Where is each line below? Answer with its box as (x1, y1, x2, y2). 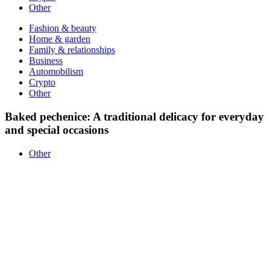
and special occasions (5, 124, 108, 137)
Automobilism (29, 66, 83, 77)
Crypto (29, 77, 55, 88)
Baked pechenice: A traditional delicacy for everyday (5, 110, 264, 124)
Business (29, 55, 63, 66)
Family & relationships (29, 45, 115, 55)
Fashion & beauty (29, 23, 96, 34)
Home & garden (29, 34, 90, 45)
